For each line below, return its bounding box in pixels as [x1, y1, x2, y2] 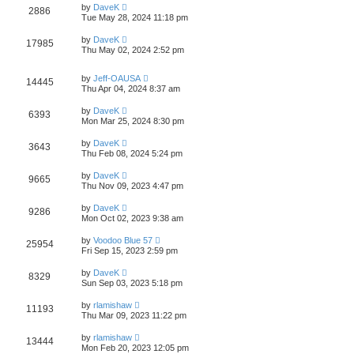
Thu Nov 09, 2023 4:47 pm [81, 181, 183, 190]
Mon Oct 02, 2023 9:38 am [81, 213, 183, 223]
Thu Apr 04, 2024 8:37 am [81, 84, 180, 93]
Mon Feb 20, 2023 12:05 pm [81, 343, 189, 352]
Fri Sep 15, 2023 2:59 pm [81, 246, 178, 255]
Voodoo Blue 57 [93, 235, 153, 245]
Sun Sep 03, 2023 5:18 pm [81, 278, 183, 288]
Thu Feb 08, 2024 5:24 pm [81, 149, 183, 158]
